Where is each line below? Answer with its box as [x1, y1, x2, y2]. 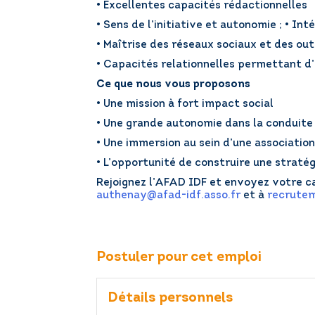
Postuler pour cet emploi [96, 250, 262, 264]
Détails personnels [108, 291, 233, 305]
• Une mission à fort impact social [96, 99, 274, 110]
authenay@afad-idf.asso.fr [96, 191, 240, 201]
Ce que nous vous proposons [96, 79, 250, 90]
